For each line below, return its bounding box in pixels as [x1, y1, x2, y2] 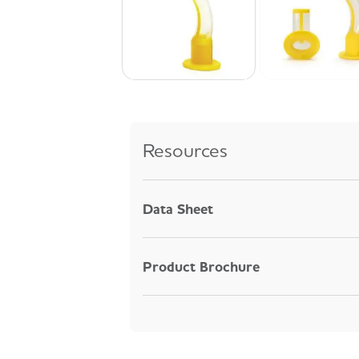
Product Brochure [143, 256, 260, 275]
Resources [143, 138, 228, 162]
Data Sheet [143, 199, 213, 217]
